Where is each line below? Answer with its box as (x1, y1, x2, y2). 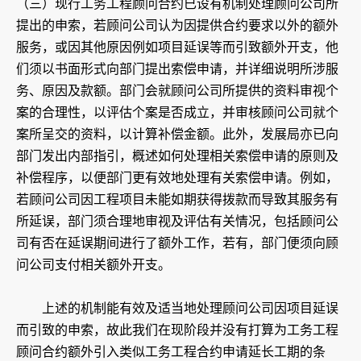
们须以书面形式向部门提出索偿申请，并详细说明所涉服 (16, 61, 338, 77)
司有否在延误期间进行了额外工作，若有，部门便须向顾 (16, 235, 338, 251)
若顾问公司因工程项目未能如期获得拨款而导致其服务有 (16, 192, 338, 208)
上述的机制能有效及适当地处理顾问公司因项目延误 (16, 301, 338, 317)
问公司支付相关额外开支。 (16, 257, 171, 273)
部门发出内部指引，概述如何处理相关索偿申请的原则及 (16, 148, 338, 164)
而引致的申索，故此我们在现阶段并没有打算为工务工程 (16, 322, 338, 338)
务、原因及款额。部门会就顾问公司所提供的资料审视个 (16, 83, 338, 99)
